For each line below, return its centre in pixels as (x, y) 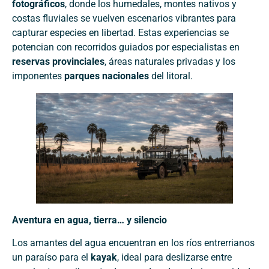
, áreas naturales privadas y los (170, 61)
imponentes (38, 76)
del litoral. (171, 76)
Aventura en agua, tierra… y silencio (89, 220)
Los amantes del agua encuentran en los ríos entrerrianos (133, 243)
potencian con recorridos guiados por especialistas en (126, 47)
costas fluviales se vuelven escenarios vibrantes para (124, 18)
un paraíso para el (51, 258)
